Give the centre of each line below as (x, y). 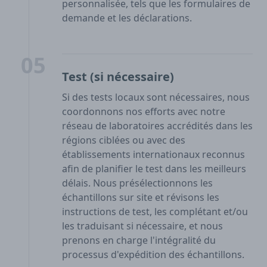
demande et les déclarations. (127, 18)
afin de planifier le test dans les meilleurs (154, 169)
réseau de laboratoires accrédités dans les (157, 126)
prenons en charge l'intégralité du (139, 240)
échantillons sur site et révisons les (141, 198)
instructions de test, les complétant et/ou (155, 212)
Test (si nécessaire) (118, 77)
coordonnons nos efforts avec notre (144, 112)
